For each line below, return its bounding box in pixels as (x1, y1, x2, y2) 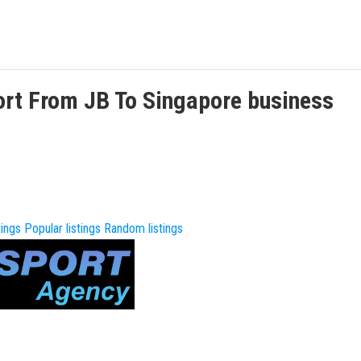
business (242, 85, 334, 114)
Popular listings (24, 220, 102, 236)
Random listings (104, 220, 184, 236)
